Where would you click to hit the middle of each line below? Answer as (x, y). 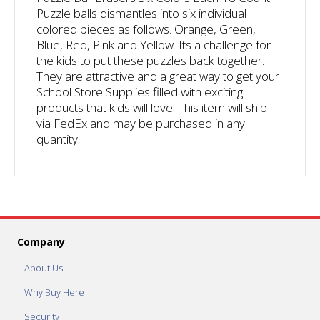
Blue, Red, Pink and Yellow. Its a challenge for (154, 44)
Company (41, 241)
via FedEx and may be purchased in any (141, 123)
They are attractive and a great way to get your (158, 76)
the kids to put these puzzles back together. (150, 60)
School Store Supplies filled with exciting (140, 91)
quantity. (58, 139)
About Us (44, 267)
